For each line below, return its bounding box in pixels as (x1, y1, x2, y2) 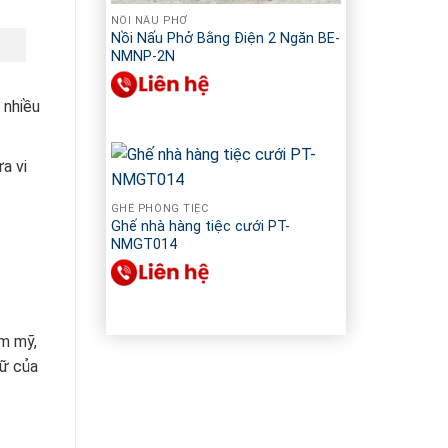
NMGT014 (110, 235, 177, 253)
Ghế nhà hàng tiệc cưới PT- (110, 217, 290, 235)
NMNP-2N (110, 47, 175, 65)
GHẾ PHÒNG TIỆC (110, 201, 209, 215)
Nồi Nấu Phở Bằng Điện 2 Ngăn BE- (110, 29, 340, 47)
